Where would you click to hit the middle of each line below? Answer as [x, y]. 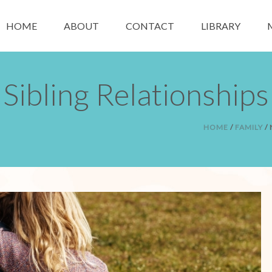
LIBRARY [221, 26]
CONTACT [150, 26]
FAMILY [249, 127]
